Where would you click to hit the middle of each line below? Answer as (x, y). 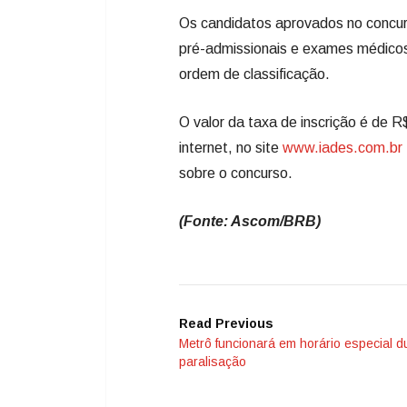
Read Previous (226, 324)
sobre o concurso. (236, 174)
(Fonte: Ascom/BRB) (250, 222)
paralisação (213, 362)
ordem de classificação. (254, 74)
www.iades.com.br (342, 148)
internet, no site (231, 148)
